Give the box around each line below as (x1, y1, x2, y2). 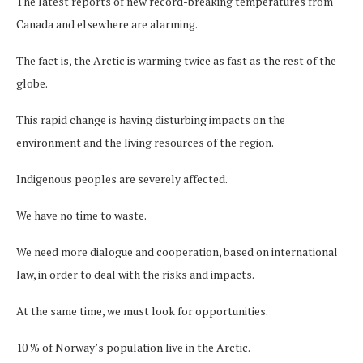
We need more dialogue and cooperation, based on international (16, 243, 338, 259)
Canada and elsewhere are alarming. (16, 15, 198, 32)
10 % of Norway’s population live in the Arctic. (16, 339, 250, 355)
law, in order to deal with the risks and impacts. (16, 266, 254, 282)
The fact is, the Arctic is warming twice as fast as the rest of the (16, 52, 336, 68)
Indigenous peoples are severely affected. (16, 170, 228, 186)
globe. (16, 75, 48, 91)
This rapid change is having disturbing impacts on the (16, 111, 285, 127)
